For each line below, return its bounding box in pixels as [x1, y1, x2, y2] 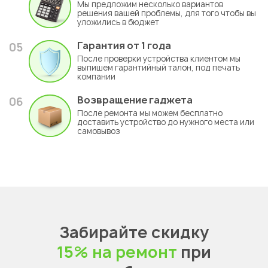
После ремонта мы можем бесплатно [77, 108, 223, 119]
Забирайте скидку [59, 221, 209, 243]
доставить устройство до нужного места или [77, 117, 254, 128]
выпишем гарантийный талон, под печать [77, 62, 240, 74]
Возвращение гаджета [77, 93, 193, 107]
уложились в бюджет [77, 17, 159, 28]
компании [77, 71, 115, 83]
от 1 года [127, 39, 171, 53]
